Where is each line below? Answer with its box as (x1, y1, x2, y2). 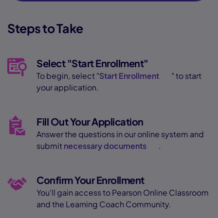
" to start (171, 71, 201, 81)
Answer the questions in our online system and (36, 129, 204, 139)
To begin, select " (36, 71, 99, 81)
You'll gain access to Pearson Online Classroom (36, 187, 209, 198)
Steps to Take (7, 20, 83, 36)
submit (36, 141, 64, 151)
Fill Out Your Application (36, 115, 144, 127)
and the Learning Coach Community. (36, 199, 171, 209)
